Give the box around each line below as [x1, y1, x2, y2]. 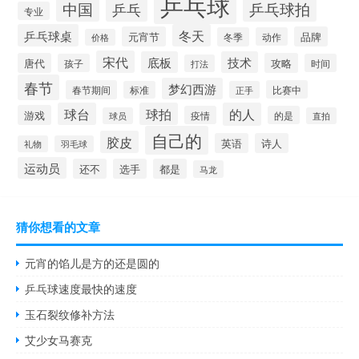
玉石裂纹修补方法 [25, 306, 115, 322]
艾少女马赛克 [25, 332, 93, 348]
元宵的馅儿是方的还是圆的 [25, 255, 160, 271]
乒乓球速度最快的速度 [25, 280, 138, 296]
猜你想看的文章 [16, 218, 100, 236]
